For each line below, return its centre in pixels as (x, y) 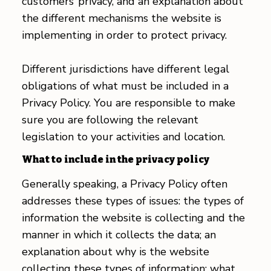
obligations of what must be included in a (125, 86)
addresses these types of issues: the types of (132, 201)
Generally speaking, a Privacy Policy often (124, 184)
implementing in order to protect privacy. (126, 35)
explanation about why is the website (115, 252)
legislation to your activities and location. (123, 136)
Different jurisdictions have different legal (125, 69)
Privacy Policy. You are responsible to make (128, 103)
